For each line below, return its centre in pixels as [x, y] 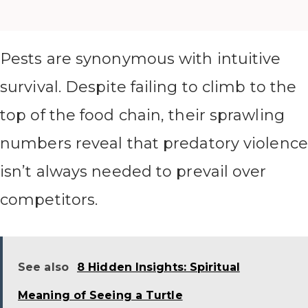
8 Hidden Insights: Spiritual [158, 267]
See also [43, 267]
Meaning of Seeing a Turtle [100, 295]
